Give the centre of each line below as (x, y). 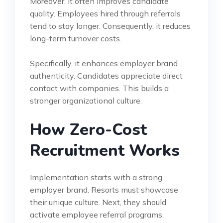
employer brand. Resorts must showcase (104, 189)
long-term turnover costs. (76, 38)
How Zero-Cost (88, 129)
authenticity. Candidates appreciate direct (106, 75)
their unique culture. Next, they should (98, 202)
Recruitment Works (105, 150)
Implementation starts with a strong (96, 177)
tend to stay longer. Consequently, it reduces (110, 26)
